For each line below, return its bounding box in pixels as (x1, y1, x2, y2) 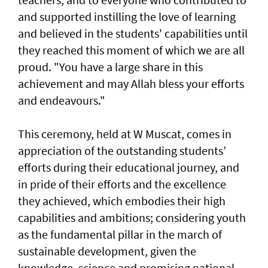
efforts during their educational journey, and (18, 160, 239, 175)
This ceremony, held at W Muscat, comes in (18, 126, 232, 142)
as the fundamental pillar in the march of (18, 227, 222, 242)
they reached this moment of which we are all (18, 42, 245, 58)
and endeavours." (18, 93, 105, 108)
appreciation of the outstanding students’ (18, 143, 226, 159)
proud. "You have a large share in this (18, 59, 203, 75)
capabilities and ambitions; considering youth (18, 210, 246, 226)
